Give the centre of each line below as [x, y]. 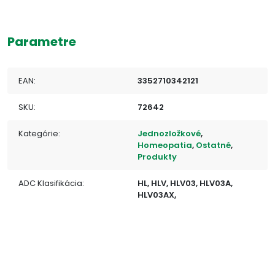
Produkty [157, 157]
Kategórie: [39, 133]
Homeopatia [165, 145]
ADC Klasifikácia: [51, 183]
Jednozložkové [169, 133]
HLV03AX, [157, 195]
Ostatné [213, 145]
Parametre [42, 41]
